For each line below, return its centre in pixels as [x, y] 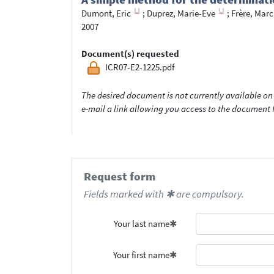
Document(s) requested [130, 54]
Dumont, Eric [106, 13]
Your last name [142, 224]
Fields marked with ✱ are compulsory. [164, 194]
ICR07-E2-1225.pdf [140, 67]
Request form [119, 177]
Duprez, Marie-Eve [181, 13]
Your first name [142, 254]
